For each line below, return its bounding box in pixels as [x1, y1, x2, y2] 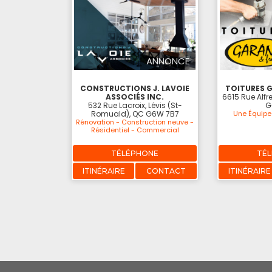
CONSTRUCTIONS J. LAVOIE [80, 83, 189, 93]
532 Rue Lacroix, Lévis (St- [87, 100, 182, 110]
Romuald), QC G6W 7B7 [90, 108, 179, 119]
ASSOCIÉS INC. [106, 91, 164, 102]
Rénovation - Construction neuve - [76, 117, 194, 127]
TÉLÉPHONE [111, 148, 158, 158]
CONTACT [146, 166, 186, 175]
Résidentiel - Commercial [90, 124, 179, 135]
